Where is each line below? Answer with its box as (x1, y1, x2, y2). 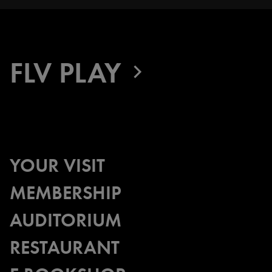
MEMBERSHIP (10, 179, 121, 205)
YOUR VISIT (10, 152, 105, 177)
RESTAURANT (10, 234, 120, 259)
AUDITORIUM (10, 206, 121, 232)
